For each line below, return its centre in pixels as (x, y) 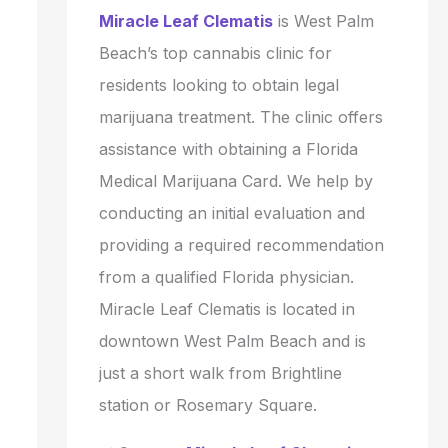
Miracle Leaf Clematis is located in (226, 308)
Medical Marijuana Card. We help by (235, 180)
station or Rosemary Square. (207, 404)
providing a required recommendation (241, 244)
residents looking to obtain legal (218, 84)
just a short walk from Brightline (220, 372)
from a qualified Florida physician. (226, 276)
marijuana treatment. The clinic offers (240, 116)
